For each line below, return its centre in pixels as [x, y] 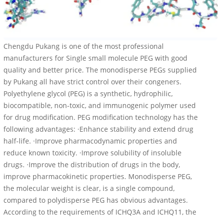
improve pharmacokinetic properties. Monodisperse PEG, [98, 177]
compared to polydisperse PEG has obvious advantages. [96, 200]
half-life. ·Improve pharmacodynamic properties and [90, 141]
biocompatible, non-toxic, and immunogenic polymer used [100, 106]
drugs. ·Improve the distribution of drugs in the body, [92, 165]
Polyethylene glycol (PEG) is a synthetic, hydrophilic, [88, 94]
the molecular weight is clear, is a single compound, [89, 188]
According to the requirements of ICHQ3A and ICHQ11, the [100, 212]
